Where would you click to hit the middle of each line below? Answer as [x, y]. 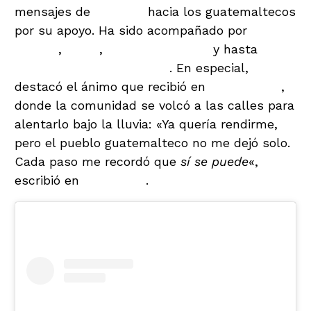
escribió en [49, 180]
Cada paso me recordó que [98, 161]
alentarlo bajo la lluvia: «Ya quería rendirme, [146, 124]
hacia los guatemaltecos [220, 11]
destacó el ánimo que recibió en [112, 86]
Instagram [115, 180]
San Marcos [245, 86]
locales [36, 49]
